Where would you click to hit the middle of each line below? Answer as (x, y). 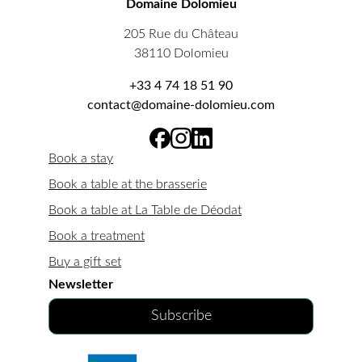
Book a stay (81, 158)
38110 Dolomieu (181, 53)
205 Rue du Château (181, 34)
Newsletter (81, 284)
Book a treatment (97, 236)
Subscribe (181, 316)
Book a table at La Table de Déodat (145, 210)
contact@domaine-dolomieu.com (181, 105)
